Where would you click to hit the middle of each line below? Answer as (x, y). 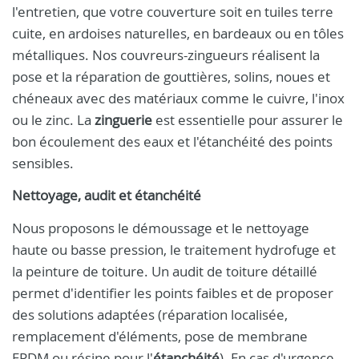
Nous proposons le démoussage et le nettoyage (161, 228)
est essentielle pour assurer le (248, 120)
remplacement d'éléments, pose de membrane (160, 336)
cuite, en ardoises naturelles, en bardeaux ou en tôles (178, 33)
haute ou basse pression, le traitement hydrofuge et (174, 250)
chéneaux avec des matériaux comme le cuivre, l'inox (178, 98)
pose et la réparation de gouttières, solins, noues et (171, 77)
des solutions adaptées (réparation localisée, (150, 315)
